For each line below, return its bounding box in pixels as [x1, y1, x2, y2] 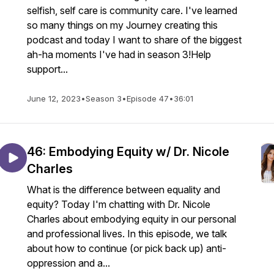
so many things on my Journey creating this [27, 19, 218, 31]
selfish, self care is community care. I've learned [27, 4, 237, 17]
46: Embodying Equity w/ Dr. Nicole [27, 144, 229, 159]
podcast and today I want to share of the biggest [27, 34, 242, 46]
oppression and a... [27, 257, 110, 269]
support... [27, 63, 68, 75]
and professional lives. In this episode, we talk [27, 228, 227, 240]
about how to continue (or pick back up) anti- [27, 242, 226, 254]
